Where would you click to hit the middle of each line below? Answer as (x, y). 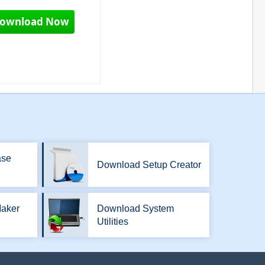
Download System (135, 208)
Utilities (113, 221)
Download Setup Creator (149, 164)
